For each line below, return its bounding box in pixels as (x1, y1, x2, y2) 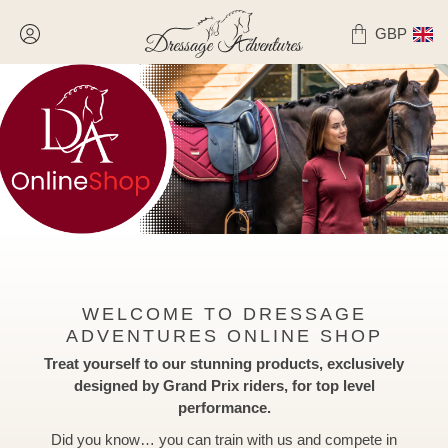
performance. (177, 398, 271, 416)
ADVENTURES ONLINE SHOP (65, 325, 383, 346)
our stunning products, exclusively (158, 354, 404, 372)
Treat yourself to (44, 354, 158, 372)
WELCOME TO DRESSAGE (81, 303, 367, 324)
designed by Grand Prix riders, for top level (73, 376, 375, 394)
